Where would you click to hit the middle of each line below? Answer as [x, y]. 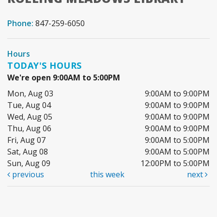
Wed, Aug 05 [30, 116]
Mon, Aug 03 [30, 93]
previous [27, 174]
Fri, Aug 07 [26, 140]
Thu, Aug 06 [29, 128]
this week [108, 174]
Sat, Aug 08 [28, 151]
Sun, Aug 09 [29, 163]
